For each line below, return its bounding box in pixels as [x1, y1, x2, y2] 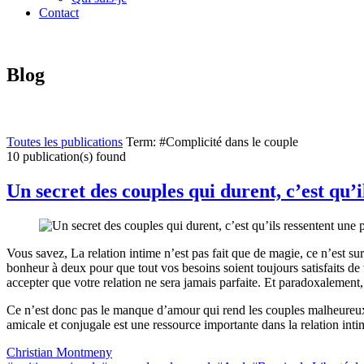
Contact [39, 6, 79, 19]
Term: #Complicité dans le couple [123, 134, 298, 149]
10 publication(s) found [6, 149, 126, 163]
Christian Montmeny [6, 344, 112, 359]
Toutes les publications [6, 134, 123, 149]
